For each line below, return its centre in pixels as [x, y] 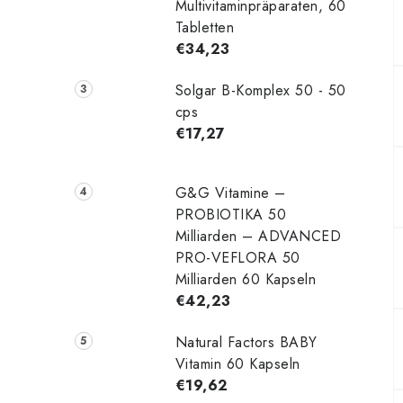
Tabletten [205, 27]
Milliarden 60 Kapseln [246, 279]
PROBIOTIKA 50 [231, 214]
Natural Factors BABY [246, 342]
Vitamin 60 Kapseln [237, 363]
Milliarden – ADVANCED [258, 236]
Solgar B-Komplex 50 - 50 [260, 90]
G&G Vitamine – [230, 193]
